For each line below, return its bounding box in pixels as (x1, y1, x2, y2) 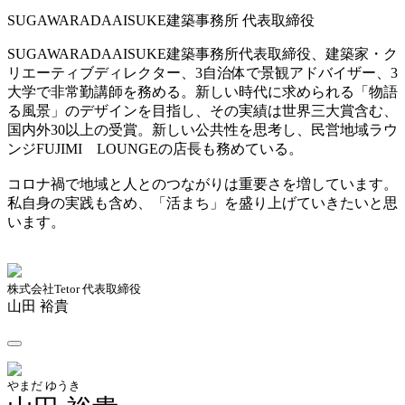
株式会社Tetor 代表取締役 (7, 281, 141, 296)
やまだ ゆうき (7, 378, 80, 392)
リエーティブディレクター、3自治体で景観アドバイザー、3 (7, 64, 398, 80)
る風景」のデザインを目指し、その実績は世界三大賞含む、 (7, 102, 398, 118)
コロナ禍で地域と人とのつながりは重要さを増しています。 (7, 175, 398, 192)
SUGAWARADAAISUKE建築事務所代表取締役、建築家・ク (7, 45, 398, 61)
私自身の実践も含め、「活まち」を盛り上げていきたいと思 (7, 194, 398, 211)
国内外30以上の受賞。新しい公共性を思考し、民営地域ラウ (7, 121, 398, 137)
